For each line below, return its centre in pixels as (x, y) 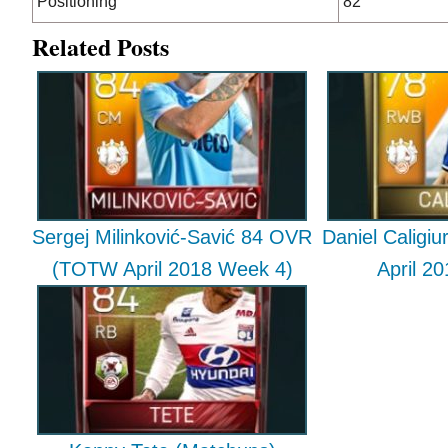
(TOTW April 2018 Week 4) (172, 269)
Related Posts (100, 46)
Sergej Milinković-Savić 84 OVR (172, 237)
